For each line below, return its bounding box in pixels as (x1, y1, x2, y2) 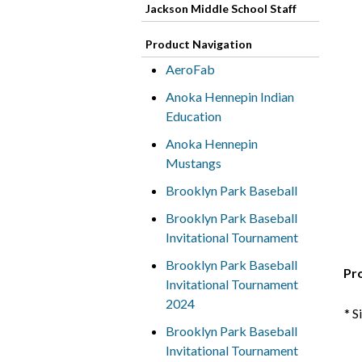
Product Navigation (145, 37, 252, 51)
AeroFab (165, 61, 215, 77)
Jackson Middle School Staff (145, 2, 297, 15)
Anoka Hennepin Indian (165, 89, 294, 104)
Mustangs (165, 155, 221, 170)
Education (165, 108, 221, 124)
